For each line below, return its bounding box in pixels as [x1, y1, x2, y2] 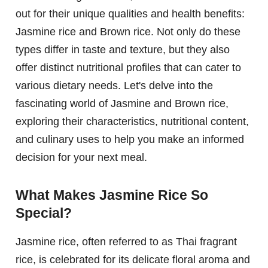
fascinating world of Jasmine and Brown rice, [16, 98, 229, 110]
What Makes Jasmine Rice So [16, 187, 208, 203]
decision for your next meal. [16, 151, 147, 164]
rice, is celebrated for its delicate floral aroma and [16, 253, 250, 266]
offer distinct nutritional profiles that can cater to [16, 62, 241, 74]
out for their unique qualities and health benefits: [16, 8, 245, 20]
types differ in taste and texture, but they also [16, 44, 230, 56]
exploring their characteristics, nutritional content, [16, 115, 249, 128]
